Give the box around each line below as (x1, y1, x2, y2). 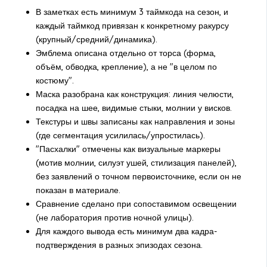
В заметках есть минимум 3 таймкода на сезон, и (35, 7, 228, 18)
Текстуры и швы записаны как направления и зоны (35, 116, 235, 128)
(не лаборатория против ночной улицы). (35, 212, 194, 223)
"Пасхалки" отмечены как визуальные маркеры (35, 144, 221, 155)
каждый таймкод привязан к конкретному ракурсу (35, 20, 229, 32)
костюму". (35, 75, 74, 86)
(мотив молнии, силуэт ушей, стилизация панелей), (35, 157, 237, 169)
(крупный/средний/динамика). (35, 34, 157, 45)
